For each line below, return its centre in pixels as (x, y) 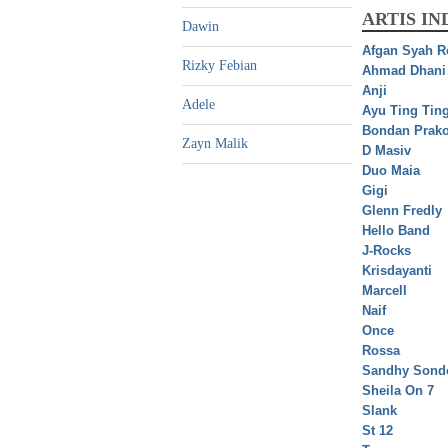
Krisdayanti (397, 271)
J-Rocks (386, 251)
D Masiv (386, 151)
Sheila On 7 (398, 391)
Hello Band (396, 231)
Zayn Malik (215, 144)
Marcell (384, 291)
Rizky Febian (219, 66)
